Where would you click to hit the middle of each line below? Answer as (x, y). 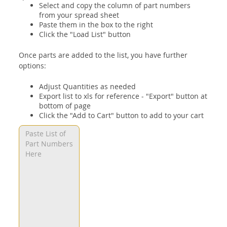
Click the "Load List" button (85, 34)
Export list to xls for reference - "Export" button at (123, 96)
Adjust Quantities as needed (88, 86)
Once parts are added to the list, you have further (103, 55)
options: (33, 65)
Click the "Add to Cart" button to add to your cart (122, 115)
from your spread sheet (79, 15)
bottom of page (65, 105)
